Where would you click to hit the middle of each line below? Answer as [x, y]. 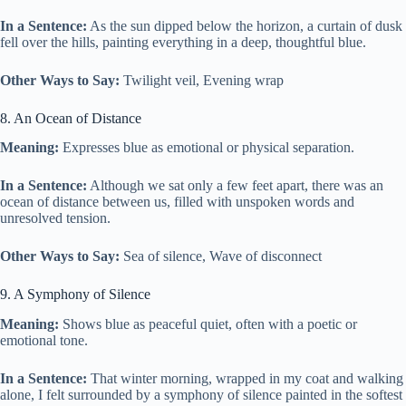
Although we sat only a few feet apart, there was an [235, 186]
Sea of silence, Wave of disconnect [221, 256]
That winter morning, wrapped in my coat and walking [245, 379]
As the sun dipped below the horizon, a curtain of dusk [245, 25]
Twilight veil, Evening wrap [202, 80]
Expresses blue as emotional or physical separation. [207, 148]
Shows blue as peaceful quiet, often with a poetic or [208, 324]
